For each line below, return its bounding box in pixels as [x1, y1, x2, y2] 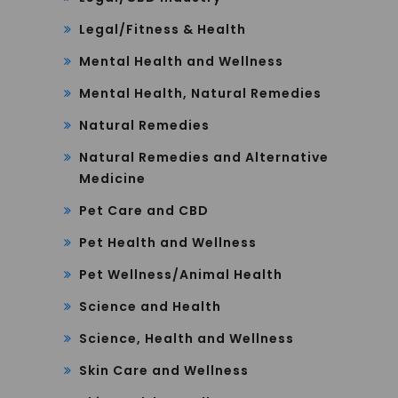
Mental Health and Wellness [79, 52, 283, 71]
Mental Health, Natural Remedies [79, 84, 322, 103]
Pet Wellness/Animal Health [79, 266, 283, 284]
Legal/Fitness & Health [79, 20, 246, 39]
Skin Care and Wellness [79, 362, 249, 380]
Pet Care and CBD [79, 202, 209, 220]
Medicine [79, 170, 146, 188]
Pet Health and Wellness [79, 234, 257, 252]
